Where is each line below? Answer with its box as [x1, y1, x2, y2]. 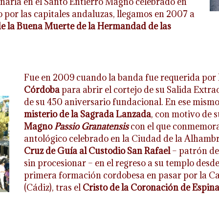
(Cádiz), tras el [23, 182, 83, 194]
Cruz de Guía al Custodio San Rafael [23, 145, 170, 157]
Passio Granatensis [54, 121, 129, 132]
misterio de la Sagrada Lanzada [23, 109, 151, 120]
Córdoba [23, 84, 60, 96]
